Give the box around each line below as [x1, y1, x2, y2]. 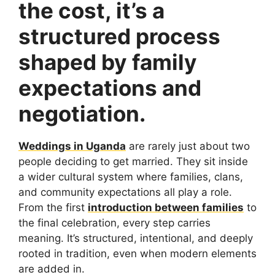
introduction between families [88, 201, 244, 214]
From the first [18, 201, 88, 214]
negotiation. [18, 100, 145, 126]
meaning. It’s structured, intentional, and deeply [18, 231, 253, 244]
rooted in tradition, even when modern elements [18, 247, 257, 260]
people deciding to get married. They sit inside [18, 155, 248, 168]
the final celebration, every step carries [18, 216, 211, 229]
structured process [18, 23, 220, 49]
